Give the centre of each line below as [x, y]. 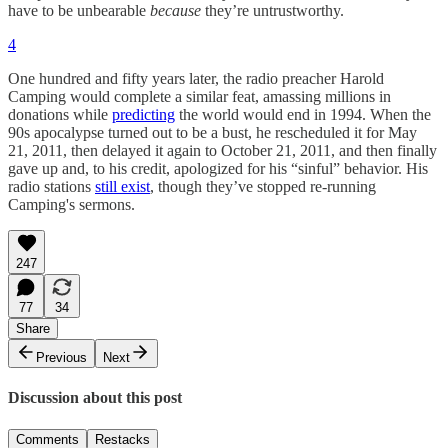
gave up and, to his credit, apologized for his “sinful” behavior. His [218, 169]
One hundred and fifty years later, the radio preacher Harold [196, 79]
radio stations [51, 187]
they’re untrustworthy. [274, 11]
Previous [61, 358]
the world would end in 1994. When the [303, 115]
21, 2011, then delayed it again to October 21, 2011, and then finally [222, 151]
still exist [122, 187]
